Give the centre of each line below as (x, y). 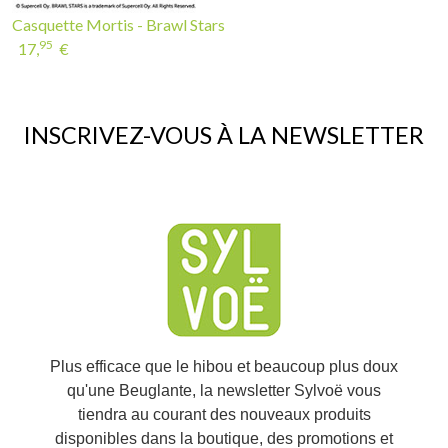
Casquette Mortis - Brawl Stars (118, 24)
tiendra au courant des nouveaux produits (224, 414)
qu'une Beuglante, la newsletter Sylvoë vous (224, 390)
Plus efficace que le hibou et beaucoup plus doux (224, 366)
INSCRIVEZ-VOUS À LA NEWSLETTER (224, 135)
